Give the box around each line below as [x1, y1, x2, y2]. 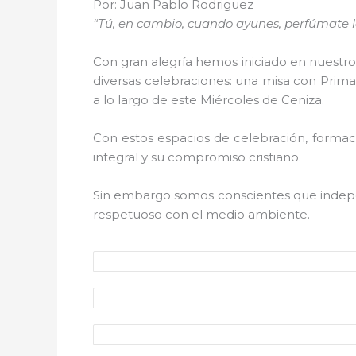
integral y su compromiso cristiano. [93, 149, 301, 164]
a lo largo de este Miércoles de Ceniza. [93, 92, 324, 107]
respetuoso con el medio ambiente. [93, 207, 310, 222]
